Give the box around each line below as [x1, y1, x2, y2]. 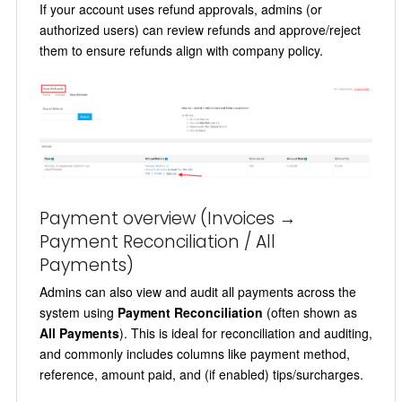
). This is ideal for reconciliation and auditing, [118, 323, 372, 342]
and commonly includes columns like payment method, [39, 344, 350, 363]
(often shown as [262, 302, 357, 321]
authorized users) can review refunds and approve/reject [39, 20, 361, 39]
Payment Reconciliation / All [39, 229, 275, 254]
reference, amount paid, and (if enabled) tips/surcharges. [39, 364, 363, 383]
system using [39, 302, 118, 321]
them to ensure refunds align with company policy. [39, 40, 323, 59]
